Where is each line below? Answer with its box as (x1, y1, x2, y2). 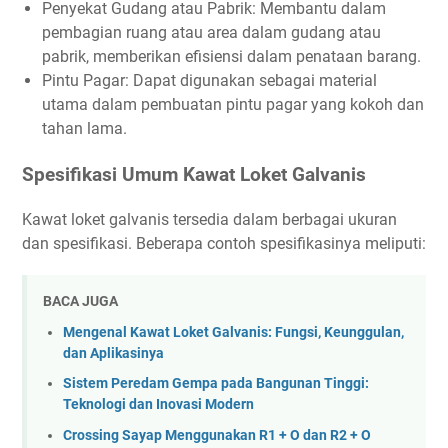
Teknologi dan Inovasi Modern (63, 396, 254, 414)
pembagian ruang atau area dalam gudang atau (42, 23, 381, 43)
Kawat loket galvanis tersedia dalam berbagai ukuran (22, 210, 397, 230)
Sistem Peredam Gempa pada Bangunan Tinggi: (63, 375, 369, 393)
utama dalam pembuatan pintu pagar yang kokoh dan (42, 95, 424, 115)
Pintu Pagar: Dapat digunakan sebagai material (42, 71, 377, 91)
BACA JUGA (43, 293, 118, 310)
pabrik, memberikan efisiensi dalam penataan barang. (42, 47, 421, 67)
